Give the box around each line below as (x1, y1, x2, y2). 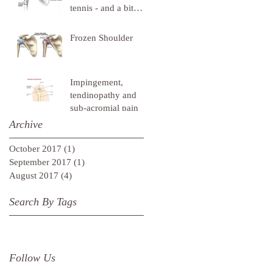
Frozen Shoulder (70, 33, 133, 43)
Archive (9, 118, 43, 130)
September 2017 (9, 157, 71, 167)
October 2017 (9, 144, 62, 154)
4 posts (72, 171, 99, 180)
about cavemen (70, 16, 128, 26)
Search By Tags (9, 196, 77, 208)
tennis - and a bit (70, 3, 133, 13)
